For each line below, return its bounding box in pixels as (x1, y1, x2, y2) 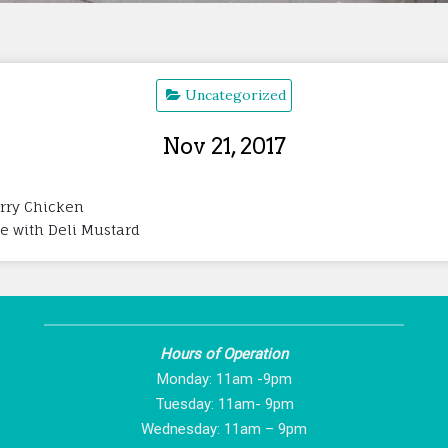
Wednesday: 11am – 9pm (141, 419, 307, 438)
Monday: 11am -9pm (156, 369, 292, 388)
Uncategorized (185, 85, 286, 104)
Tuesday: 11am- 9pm (154, 394, 294, 413)
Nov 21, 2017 (162, 132, 286, 159)
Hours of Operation (160, 344, 288, 363)
